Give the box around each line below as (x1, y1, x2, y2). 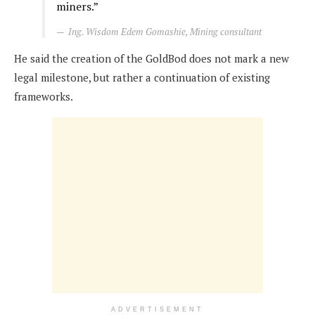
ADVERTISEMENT (111, 306, 204, 314)
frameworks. (14, 89, 78, 104)
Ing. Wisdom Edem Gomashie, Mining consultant (68, 25, 262, 39)
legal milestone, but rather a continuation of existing (14, 70, 270, 85)
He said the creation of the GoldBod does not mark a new (14, 51, 289, 66)
